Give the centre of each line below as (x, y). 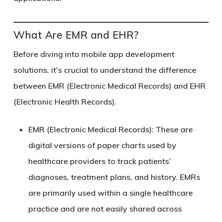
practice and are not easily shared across (105, 209)
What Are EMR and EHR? (76, 35)
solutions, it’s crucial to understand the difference (105, 70)
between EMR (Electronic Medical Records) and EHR (109, 86)
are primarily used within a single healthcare (110, 193)
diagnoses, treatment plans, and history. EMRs (114, 177)
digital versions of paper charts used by (102, 145)
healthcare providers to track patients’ (99, 161)
